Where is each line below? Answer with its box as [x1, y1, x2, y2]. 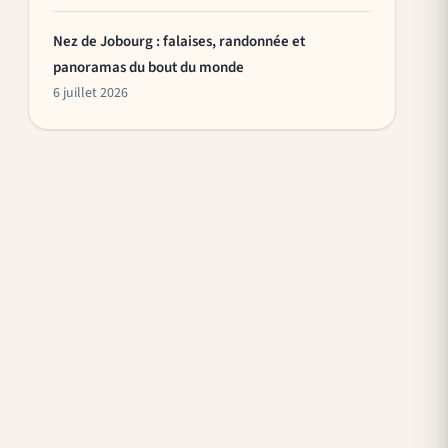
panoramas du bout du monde [53, 56, 244, 78]
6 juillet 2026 [53, 82, 128, 103]
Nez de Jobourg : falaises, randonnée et [53, 30, 305, 52]
